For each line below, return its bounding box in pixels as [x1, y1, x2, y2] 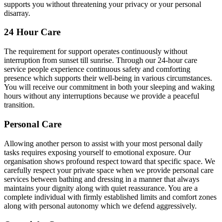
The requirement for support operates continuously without [4, 47, 187, 56]
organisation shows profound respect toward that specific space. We [4, 157, 215, 166]
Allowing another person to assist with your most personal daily [4, 139, 203, 148]
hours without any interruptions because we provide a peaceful [4, 92, 199, 101]
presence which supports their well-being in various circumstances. [4, 74, 212, 83]
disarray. [4, 8, 30, 17]
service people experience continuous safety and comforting [4, 65, 190, 74]
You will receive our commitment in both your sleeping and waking [4, 83, 215, 92]
